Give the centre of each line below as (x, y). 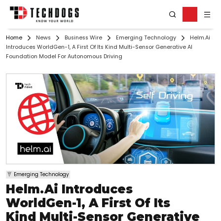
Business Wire (83, 38)
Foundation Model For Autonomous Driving (64, 57)
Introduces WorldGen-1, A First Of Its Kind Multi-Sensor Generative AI (99, 47)
